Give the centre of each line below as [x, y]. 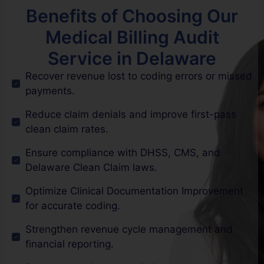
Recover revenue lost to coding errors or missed [138, 76]
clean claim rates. [67, 129]
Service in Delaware [132, 58]
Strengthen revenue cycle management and [129, 229]
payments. [50, 90]
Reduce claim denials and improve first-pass [131, 114]
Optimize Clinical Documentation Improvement [134, 191]
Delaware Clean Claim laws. [91, 167]
